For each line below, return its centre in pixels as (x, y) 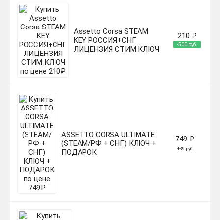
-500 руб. (187, 45)
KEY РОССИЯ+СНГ (105, 41)
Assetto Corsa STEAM (111, 32)
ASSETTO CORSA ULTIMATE (108, 135)
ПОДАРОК (79, 152)
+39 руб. (185, 149)
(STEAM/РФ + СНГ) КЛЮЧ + (109, 144)
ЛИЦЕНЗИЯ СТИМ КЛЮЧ (116, 49)
